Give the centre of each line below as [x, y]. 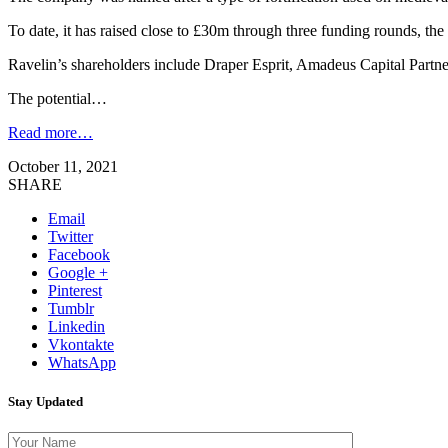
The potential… [57, 98]
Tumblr [71, 308]
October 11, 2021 [63, 166]
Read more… [50, 132]
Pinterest [75, 290]
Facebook [79, 254]
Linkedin [76, 326]
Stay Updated [45, 401]
